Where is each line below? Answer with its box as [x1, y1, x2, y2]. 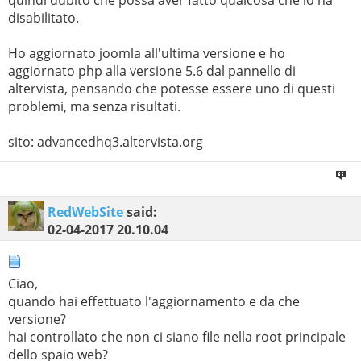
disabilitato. [8, 9, 79, 27]
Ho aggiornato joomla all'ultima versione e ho [8, 44, 285, 63]
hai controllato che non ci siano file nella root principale [8, 327, 346, 346]
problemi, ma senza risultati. [8, 98, 180, 116]
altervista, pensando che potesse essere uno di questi [8, 80, 335, 98]
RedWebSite [48, 203, 123, 222]
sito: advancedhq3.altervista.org [8, 133, 203, 151]
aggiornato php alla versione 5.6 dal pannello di [8, 62, 296, 81]
